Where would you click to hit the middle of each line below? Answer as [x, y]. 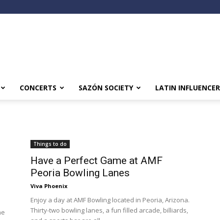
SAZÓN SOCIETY [106, 88]
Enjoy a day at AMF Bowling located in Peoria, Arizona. [110, 200]
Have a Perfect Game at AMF [96, 161]
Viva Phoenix [49, 186]
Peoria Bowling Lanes [80, 173]
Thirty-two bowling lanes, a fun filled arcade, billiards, [109, 210]
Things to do [50, 144]
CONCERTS [38, 88]
